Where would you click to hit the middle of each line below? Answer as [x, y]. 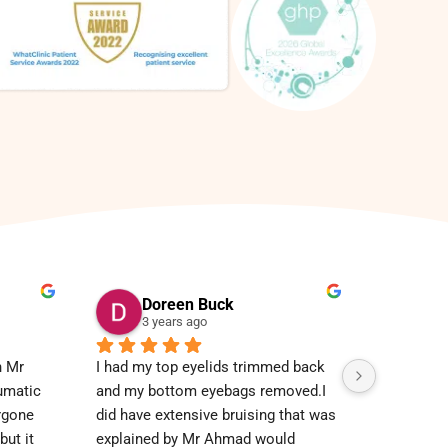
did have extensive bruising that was [216, 415]
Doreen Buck [188, 305]
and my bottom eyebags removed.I [211, 391]
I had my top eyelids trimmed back [210, 367]
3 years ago [174, 322]
